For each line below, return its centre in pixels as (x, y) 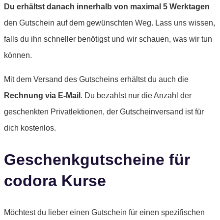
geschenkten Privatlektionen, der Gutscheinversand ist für (104, 112)
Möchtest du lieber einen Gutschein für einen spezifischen (104, 213)
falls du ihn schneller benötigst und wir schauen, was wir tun (108, 39)
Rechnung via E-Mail (42, 96)
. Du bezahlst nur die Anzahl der (136, 96)
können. (18, 55)
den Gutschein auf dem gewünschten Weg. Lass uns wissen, (110, 23)
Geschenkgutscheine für (97, 159)
